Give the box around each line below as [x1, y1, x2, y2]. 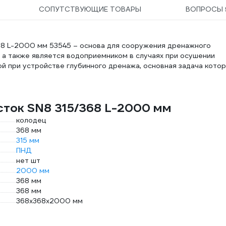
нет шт [16, 156, 40, 165]
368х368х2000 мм [16, 196, 83, 205]
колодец [16, 116, 46, 125]
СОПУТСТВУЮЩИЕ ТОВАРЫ [39, 5, 142, 14]
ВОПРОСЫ [185, 5, 225, 14]
